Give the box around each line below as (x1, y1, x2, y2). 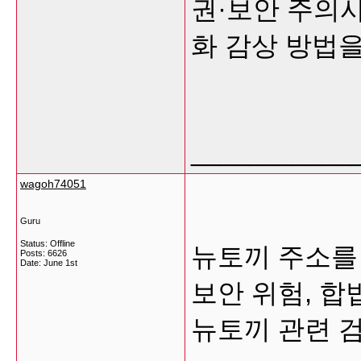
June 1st (44, 258, 77, 268)
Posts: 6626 (20, 248, 67, 258)
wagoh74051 (20, 177, 86, 190)
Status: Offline (20, 239, 75, 248)
